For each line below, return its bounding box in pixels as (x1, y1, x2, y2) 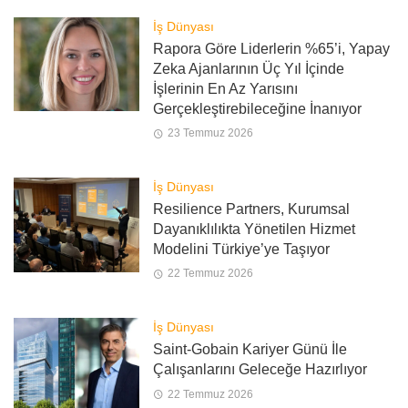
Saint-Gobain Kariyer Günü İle (152, 342, 347, 358)
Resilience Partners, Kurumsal (152, 200, 350, 217)
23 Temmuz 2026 (167, 127, 253, 140)
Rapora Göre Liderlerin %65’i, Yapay (152, 40, 390, 56)
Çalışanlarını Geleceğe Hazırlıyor (152, 362, 367, 378)
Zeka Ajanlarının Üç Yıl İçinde (152, 60, 344, 76)
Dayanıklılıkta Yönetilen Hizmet (152, 220, 355, 237)
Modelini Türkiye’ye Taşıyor (152, 240, 330, 257)
